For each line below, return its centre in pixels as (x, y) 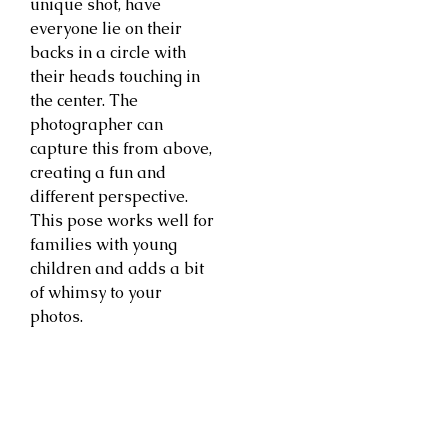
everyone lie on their (106, 29)
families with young (103, 245)
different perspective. (109, 197)
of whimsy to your (96, 293)
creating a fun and (98, 173)
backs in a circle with (108, 53)
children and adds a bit (117, 269)
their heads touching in (115, 77)
